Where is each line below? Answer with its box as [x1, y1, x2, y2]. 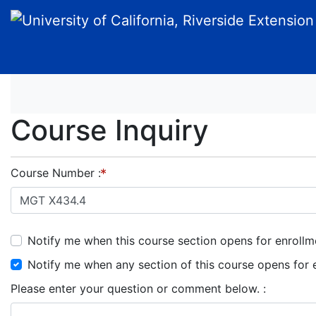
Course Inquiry [11, 113, 209, 147]
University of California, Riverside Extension [10, 10, 302, 27]
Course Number [11, 166, 98, 180]
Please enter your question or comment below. [11, 281, 263, 296]
